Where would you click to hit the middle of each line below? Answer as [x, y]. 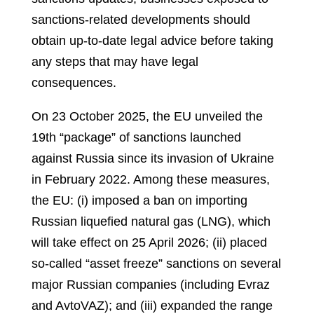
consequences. [74, 83]
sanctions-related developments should [141, 20]
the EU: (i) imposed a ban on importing [139, 201]
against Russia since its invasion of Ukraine [153, 159]
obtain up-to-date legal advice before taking [152, 41]
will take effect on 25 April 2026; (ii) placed [149, 243]
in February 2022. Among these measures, [151, 180]
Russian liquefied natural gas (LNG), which [151, 222]
